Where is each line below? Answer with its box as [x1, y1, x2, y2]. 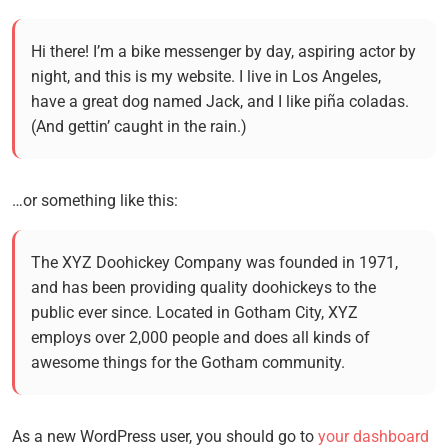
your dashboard [318, 427, 429, 446]
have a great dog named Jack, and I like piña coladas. [31, 92, 409, 111]
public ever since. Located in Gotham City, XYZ [31, 303, 358, 322]
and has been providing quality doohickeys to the [31, 278, 376, 297]
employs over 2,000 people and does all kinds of [31, 328, 370, 347]
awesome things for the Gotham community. [31, 353, 345, 372]
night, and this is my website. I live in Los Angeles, [31, 67, 381, 86]
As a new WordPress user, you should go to [12, 427, 318, 446]
